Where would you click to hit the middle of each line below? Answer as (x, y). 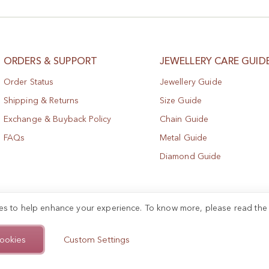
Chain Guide (184, 119)
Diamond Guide (190, 156)
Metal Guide (183, 138)
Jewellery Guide (191, 82)
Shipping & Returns (41, 101)
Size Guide (181, 101)
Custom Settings (96, 239)
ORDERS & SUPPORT (50, 61)
